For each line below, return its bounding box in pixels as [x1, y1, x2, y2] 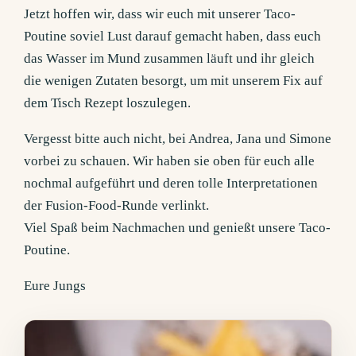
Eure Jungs [24, 278, 87, 294]
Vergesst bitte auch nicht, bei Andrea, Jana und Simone [24, 131, 332, 147]
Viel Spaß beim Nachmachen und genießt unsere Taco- [24, 220, 331, 236]
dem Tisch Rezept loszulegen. [24, 95, 192, 111]
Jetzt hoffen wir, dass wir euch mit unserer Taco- [24, 6, 296, 22]
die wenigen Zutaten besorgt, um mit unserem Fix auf [24, 73, 323, 89]
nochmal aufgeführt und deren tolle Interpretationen [24, 176, 319, 192]
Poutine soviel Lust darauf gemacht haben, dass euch [24, 29, 322, 44]
